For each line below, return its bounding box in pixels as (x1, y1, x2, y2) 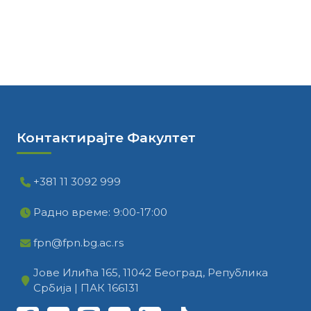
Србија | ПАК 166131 (33, 281, 139, 294)
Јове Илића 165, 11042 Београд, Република (33, 266, 268, 279)
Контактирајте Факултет (17, 129, 196, 146)
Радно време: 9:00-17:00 (33, 205, 167, 219)
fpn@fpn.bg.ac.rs (33, 236, 124, 249)
